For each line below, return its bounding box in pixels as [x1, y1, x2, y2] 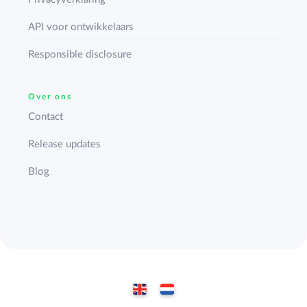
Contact [28, 111, 64, 122]
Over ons [28, 92, 73, 101]
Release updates [28, 138, 101, 149]
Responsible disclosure [28, 49, 132, 60]
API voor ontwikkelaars [28, 21, 134, 32]
